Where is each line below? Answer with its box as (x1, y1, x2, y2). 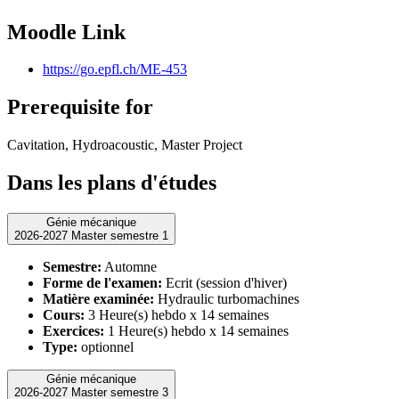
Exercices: (43, 323, 104, 339)
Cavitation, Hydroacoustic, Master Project (7, 137, 242, 153)
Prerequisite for (7, 95, 153, 119)
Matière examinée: (43, 291, 154, 307)
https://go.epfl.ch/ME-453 (43, 61, 187, 77)
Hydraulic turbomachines (154, 291, 299, 307)
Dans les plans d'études (7, 171, 216, 195)
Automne (102, 259, 157, 275)
